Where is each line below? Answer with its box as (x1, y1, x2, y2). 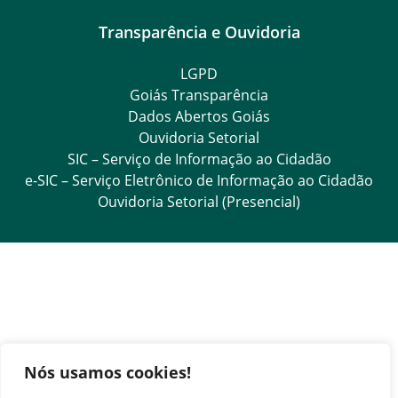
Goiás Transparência (130, 84, 268, 105)
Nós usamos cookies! (24, 362, 191, 383)
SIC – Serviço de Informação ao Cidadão (67, 148, 331, 169)
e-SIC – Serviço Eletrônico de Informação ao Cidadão (25, 170, 373, 190)
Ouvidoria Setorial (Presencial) (98, 191, 300, 211)
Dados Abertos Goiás (128, 106, 270, 126)
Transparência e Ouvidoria (98, 20, 300, 43)
